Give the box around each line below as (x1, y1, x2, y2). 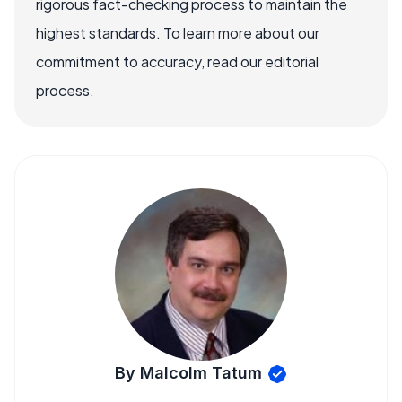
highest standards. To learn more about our (36, 23, 319, 42)
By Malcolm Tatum (114, 363, 262, 382)
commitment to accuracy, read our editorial (36, 52, 319, 71)
